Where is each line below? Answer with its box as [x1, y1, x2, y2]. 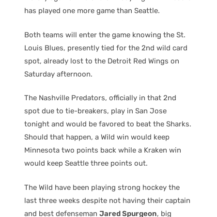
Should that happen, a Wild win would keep [24, 133, 170, 142]
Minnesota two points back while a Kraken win [24, 146, 181, 155]
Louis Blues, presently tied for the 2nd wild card [24, 43, 187, 52]
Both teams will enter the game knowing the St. [24, 30, 186, 39]
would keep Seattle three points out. [24, 159, 148, 168]
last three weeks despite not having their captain [24, 196, 190, 205]
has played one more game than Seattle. [24, 6, 160, 15]
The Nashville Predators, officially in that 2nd [24, 93, 176, 103]
